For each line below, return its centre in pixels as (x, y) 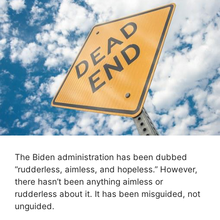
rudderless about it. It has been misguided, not (108, 194)
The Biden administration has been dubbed (101, 157)
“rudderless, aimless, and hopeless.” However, (106, 170)
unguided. (35, 206)
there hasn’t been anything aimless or (89, 182)
